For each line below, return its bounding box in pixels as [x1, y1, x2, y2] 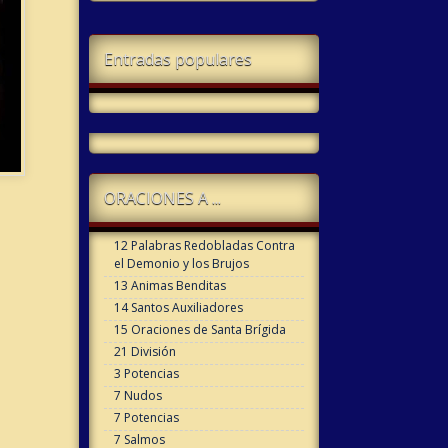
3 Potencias [113, 365, 179, 383]
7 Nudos [113, 387, 162, 405]
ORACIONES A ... [103, 187, 221, 210]
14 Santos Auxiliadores [113, 299, 243, 317]
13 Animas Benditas [113, 277, 226, 295]
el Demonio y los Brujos [113, 255, 249, 273]
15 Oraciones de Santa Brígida [113, 321, 286, 339]
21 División [113, 343, 176, 361]
